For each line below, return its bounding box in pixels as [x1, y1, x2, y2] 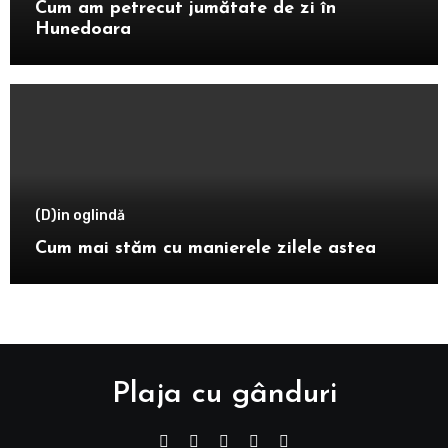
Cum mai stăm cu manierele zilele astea [34, 239, 376, 259]
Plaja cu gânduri [111, 379, 337, 411]
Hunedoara [34, 20, 131, 40]
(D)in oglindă [34, 207, 125, 225]
